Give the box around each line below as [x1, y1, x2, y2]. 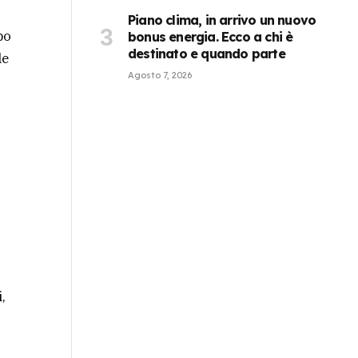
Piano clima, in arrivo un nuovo [128, 11, 316, 28]
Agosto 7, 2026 [128, 69, 192, 81]
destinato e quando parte [128, 45, 285, 62]
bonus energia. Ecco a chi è [128, 28, 293, 45]
